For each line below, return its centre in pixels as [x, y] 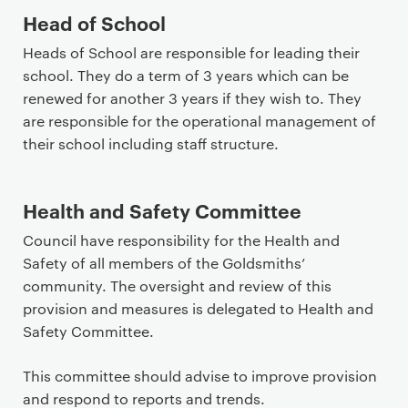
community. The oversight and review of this [177, 286]
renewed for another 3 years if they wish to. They [192, 98]
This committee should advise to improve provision [200, 376]
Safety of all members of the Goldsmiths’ [164, 263]
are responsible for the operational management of [199, 121]
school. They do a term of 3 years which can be [186, 75]
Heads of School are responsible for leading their [191, 52]
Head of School [94, 22]
